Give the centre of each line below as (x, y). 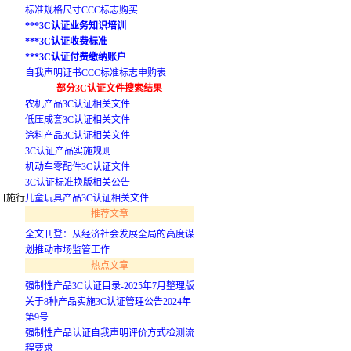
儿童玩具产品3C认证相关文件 (87, 198)
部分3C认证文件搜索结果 (110, 89)
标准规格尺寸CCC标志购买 (81, 10)
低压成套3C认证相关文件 (77, 120)
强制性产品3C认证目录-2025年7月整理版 (109, 286)
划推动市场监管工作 (67, 250)
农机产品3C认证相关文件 (77, 104)
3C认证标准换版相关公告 (77, 183)
